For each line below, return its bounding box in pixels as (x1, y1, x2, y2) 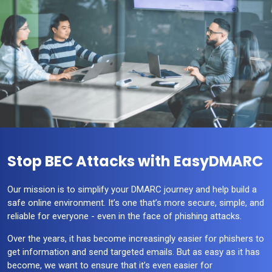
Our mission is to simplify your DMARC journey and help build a (7, 184, 257, 195)
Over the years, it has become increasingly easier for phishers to (7, 233, 264, 245)
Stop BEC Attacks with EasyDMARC (7, 151, 263, 172)
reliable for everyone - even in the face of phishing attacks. (7, 211, 242, 222)
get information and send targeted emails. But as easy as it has (7, 246, 260, 258)
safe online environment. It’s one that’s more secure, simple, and (7, 197, 264, 209)
